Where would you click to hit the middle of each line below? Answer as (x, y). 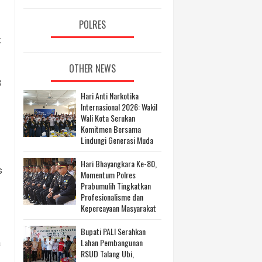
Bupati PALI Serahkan (113, 232)
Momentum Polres (108, 175)
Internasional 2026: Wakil (119, 107)
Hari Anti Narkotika (110, 96)
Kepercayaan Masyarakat (118, 208)
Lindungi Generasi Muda (117, 140)
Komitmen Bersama (111, 129)
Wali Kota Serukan (108, 118)
